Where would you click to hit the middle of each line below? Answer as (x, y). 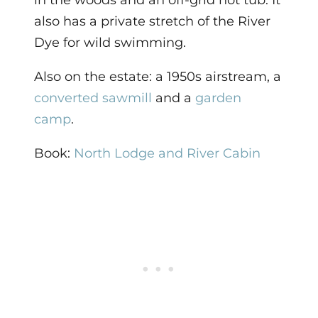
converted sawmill (93, 98)
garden (218, 98)
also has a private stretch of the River (152, 22)
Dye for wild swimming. (110, 43)
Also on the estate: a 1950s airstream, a (158, 77)
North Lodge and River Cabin (167, 154)
